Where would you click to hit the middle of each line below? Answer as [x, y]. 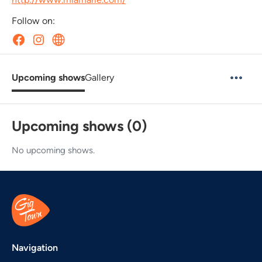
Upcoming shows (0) [79, 126]
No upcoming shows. [53, 150]
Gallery [99, 77]
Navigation [35, 247]
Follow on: [33, 20]
